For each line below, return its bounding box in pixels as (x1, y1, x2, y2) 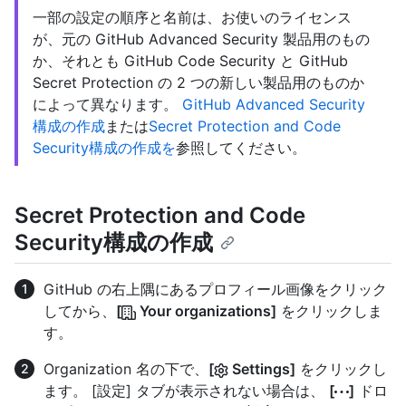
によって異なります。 (33, 95, 182, 114)
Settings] (228, 360, 295, 379)
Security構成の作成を (33, 139, 176, 158)
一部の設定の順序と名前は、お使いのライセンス (33, 8, 352, 27)
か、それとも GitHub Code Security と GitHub (33, 52, 348, 71)
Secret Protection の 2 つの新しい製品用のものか (33, 73, 364, 92)
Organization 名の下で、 (43, 360, 208, 379)
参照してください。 (176, 139, 306, 158)
